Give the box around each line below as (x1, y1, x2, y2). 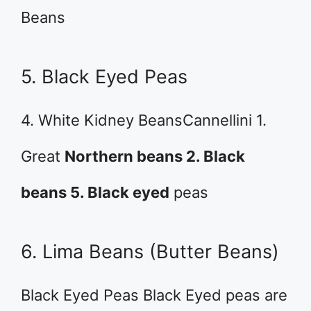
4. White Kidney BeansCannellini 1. (21, 111, 267, 129)
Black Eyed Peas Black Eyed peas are (21, 286, 287, 304)
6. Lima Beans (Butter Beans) (21, 240, 279, 263)
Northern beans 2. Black (65, 147, 245, 165)
